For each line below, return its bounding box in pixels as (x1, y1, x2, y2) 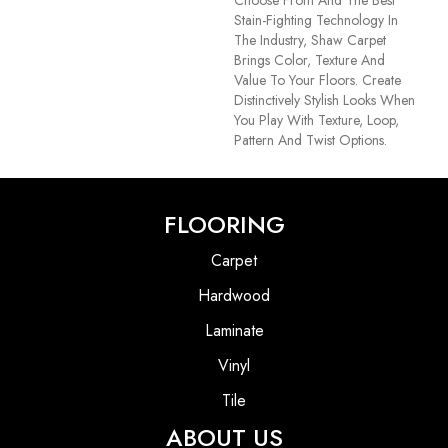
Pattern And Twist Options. (234, 129, 387, 150)
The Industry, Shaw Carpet (234, 29, 386, 50)
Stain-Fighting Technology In (234, 9, 398, 30)
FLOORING (163, 206, 285, 242)
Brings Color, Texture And (234, 49, 385, 70)
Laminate (204, 318, 264, 342)
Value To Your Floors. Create (234, 69, 401, 90)
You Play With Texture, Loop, (234, 109, 399, 130)
